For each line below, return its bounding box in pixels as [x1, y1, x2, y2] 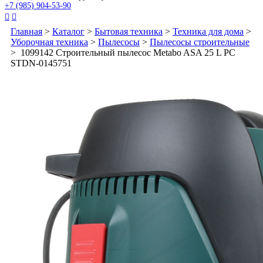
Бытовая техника [95, 26, 163, 36]
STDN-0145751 [11, 58, 72, 68]
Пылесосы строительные [150, 36, 249, 47]
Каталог [52, 26, 85, 36]
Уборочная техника [11, 36, 88, 47]
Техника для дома [173, 26, 244, 36]
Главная [11, 26, 42, 36]
